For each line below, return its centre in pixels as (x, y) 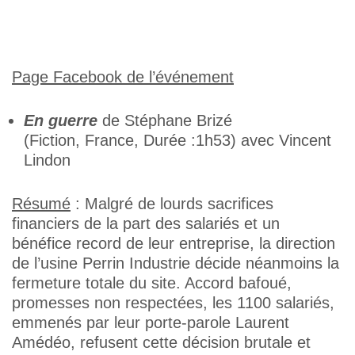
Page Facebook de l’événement (123, 77)
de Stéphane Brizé (165, 120)
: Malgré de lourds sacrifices (172, 204)
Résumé (41, 204)
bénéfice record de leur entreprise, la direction (174, 243)
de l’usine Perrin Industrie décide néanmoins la (176, 263)
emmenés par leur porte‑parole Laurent (151, 323)
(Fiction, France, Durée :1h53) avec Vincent (177, 140)
